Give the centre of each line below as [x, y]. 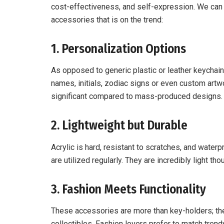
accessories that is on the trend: [107, 19]
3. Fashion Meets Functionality [128, 189]
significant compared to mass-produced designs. [137, 96]
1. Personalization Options [118, 49]
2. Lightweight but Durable [119, 126]
